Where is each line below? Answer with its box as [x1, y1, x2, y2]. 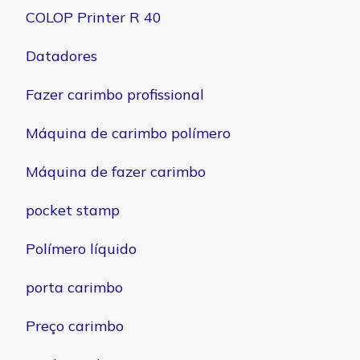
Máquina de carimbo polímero [26, 124, 231, 143]
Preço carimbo [26, 317, 124, 336]
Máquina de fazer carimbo [26, 162, 206, 182]
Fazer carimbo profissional [26, 85, 204, 104]
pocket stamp [26, 201, 120, 220]
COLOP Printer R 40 [26, 8, 162, 27]
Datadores [26, 47, 97, 66]
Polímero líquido [26, 239, 137, 259]
